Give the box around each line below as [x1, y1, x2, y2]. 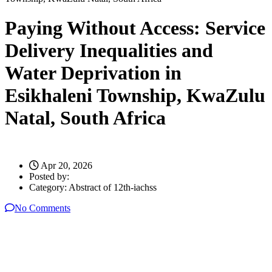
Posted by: [29, 171, 69, 182]
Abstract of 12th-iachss [69, 182, 157, 192]
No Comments [15, 202, 70, 213]
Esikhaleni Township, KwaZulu [5, 84, 265, 107]
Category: [29, 182, 69, 192]
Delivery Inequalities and [5, 39, 213, 62]
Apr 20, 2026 [39, 160, 92, 171]
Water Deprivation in [5, 62, 182, 84]
